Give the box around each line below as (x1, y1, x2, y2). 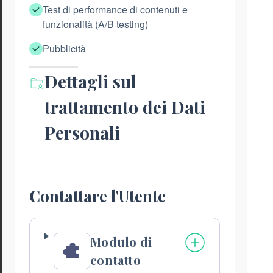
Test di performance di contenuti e (43, 2, 188, 17)
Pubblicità (43, 41, 86, 56)
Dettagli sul (44, 69, 137, 93)
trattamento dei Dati (44, 95, 206, 119)
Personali (44, 121, 121, 144)
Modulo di (90, 233, 152, 250)
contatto (90, 252, 141, 269)
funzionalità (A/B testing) (43, 17, 148, 32)
